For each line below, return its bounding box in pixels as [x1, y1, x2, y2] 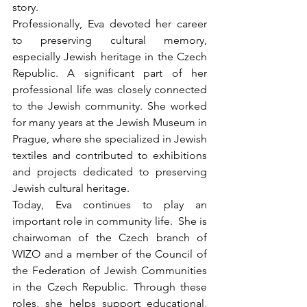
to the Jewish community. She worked [12, 99, 207, 112]
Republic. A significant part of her [12, 66, 207, 79]
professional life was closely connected [12, 82, 207, 96]
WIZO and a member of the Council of [12, 247, 207, 260]
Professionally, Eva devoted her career [12, 16, 207, 30]
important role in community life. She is [12, 214, 207, 228]
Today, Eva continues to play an [12, 197, 207, 211]
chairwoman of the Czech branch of [12, 230, 207, 244]
